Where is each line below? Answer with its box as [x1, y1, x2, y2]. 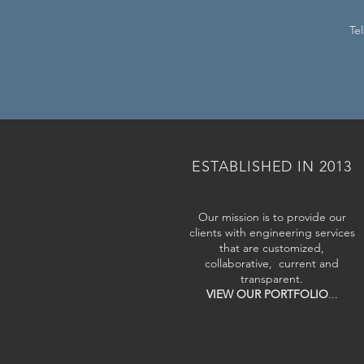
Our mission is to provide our [197, 210, 346, 224]
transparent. [240, 271, 303, 286]
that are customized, [219, 240, 324, 255]
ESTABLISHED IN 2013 [192, 158, 352, 175]
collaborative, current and [205, 256, 339, 271]
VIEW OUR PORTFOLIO [206, 287, 328, 301]
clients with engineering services [188, 225, 355, 240]
